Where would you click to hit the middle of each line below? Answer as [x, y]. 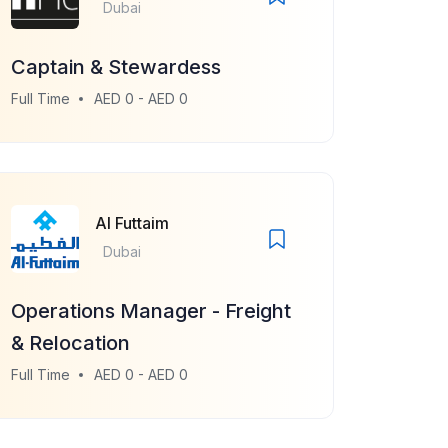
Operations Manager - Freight [151, 311]
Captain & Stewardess [116, 67]
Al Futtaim [132, 222]
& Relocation [70, 343]
